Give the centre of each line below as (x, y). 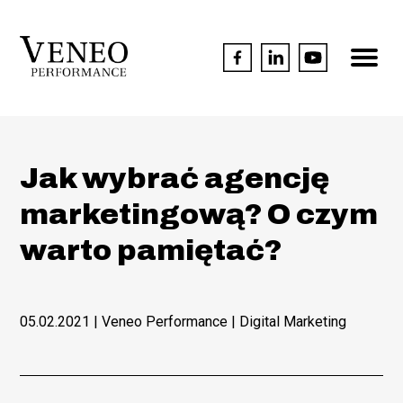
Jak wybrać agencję (175, 178)
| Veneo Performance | (165, 321)
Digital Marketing (293, 321)
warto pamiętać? (151, 250)
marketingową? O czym (199, 214)
